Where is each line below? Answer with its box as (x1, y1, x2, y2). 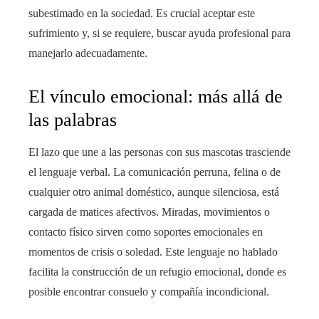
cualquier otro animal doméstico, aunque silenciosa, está (28, 186, 279, 198)
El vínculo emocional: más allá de (28, 86, 283, 107)
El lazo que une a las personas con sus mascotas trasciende (28, 146, 291, 158)
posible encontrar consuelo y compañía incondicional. (28, 286, 269, 298)
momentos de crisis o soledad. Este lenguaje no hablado (28, 246, 278, 258)
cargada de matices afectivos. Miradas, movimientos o (28, 206, 270, 218)
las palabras (28, 110, 117, 130)
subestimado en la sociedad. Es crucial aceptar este (28, 7, 255, 19)
